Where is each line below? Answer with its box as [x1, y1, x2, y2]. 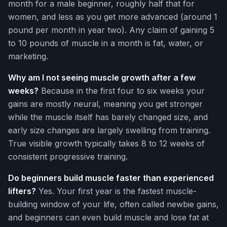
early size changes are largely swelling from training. [8, 125, 210, 136]
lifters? [8, 186, 36, 197]
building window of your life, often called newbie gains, [8, 199, 219, 210]
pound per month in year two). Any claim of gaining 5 [8, 25, 214, 35]
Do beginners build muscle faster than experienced [8, 173, 214, 183]
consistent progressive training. [8, 152, 128, 162]
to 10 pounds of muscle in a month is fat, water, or [8, 38, 203, 49]
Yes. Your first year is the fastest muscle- [36, 186, 197, 197]
